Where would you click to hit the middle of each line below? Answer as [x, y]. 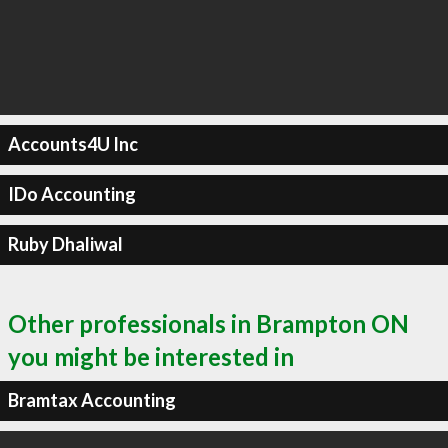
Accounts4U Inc [72, 144]
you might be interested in [151, 356]
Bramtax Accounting [91, 400]
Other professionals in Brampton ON [208, 323]
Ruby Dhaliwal [65, 244]
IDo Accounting [71, 194]
